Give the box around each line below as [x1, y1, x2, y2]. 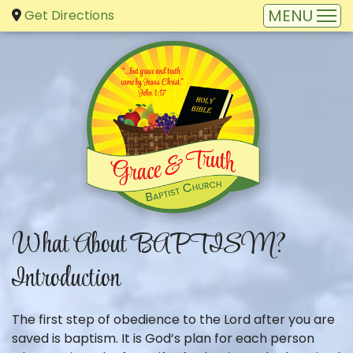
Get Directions [24, 6, 114, 24]
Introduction [12, 258, 121, 301]
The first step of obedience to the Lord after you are [12, 310, 335, 329]
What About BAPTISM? [12, 224, 286, 267]
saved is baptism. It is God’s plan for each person [12, 329, 314, 347]
